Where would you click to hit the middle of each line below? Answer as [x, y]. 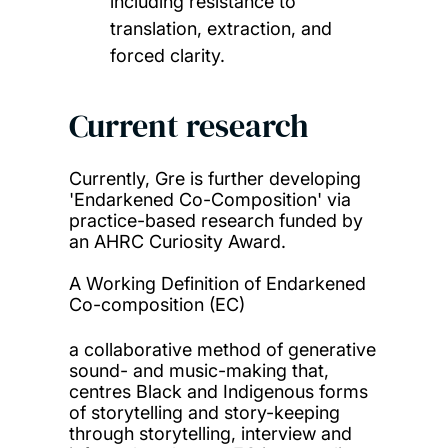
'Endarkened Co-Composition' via [209, 200]
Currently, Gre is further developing [214, 179]
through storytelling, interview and [210, 434]
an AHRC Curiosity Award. [179, 242]
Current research [188, 126]
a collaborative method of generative [222, 350]
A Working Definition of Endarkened [217, 284]
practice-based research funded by [215, 221]
